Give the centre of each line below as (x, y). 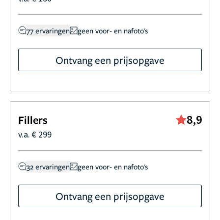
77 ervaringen (48, 30)
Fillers (33, 119)
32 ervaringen (48, 166)
